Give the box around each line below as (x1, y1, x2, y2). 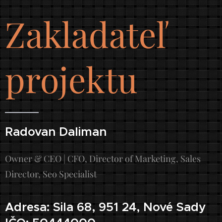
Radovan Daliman (5, 123, 107, 139)
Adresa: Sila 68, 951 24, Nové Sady (5, 199, 206, 215)
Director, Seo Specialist (5, 167, 97, 180)
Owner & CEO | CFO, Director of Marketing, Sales (5, 152, 201, 165)
